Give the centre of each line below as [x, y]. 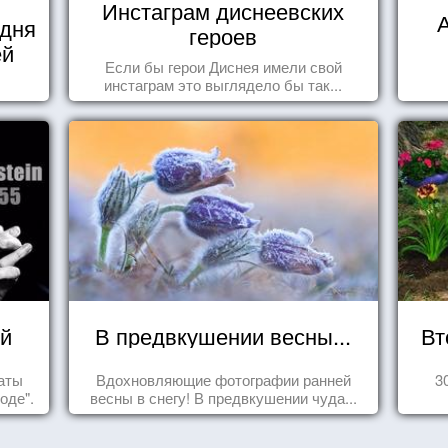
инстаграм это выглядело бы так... [223, 84]
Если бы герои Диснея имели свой [223, 66]
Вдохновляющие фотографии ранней [223, 379]
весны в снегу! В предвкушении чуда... [223, 397]
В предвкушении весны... [223, 335]
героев [223, 35]
